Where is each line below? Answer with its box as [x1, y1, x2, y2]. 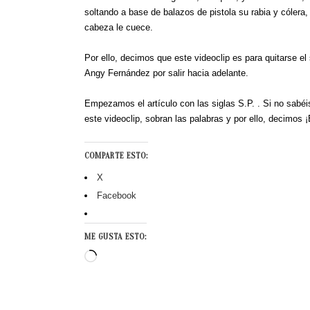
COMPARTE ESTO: [84, 151, 148, 161]
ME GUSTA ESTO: [84, 232, 147, 242]
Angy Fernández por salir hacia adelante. [84, 68, 248, 79]
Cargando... [96, 253, 143, 264]
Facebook [97, 190, 136, 201]
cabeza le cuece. [84, 22, 153, 33]
